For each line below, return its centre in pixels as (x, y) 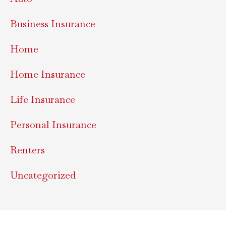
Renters (27, 150)
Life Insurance (43, 99)
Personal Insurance (53, 124)
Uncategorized (43, 175)
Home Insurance (48, 74)
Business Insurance (53, 23)
